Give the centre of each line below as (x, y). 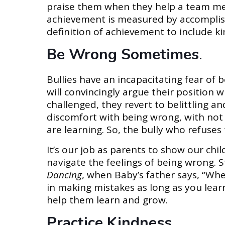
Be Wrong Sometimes (123, 54)
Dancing (65, 175)
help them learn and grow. (107, 200)
